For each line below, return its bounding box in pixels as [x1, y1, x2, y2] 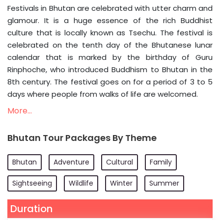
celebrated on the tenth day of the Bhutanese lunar [7, 39, 213, 50]
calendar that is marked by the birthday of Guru [7, 52, 213, 62]
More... [7, 105, 32, 116]
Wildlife [69, 178, 93, 188]
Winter [110, 178, 133, 188]
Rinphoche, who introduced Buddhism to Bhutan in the [7, 64, 213, 75]
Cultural [106, 157, 133, 167]
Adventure [54, 157, 89, 167]
